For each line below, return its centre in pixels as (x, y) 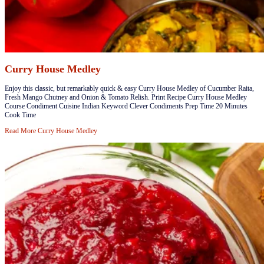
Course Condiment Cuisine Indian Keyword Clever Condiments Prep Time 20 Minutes (126, 106)
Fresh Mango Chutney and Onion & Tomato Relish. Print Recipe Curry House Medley (126, 98)
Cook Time (20, 115)
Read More (21, 131)
